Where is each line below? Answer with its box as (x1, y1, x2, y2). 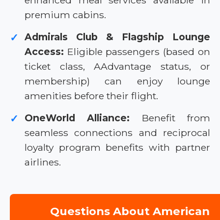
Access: (25, 46, 64, 58)
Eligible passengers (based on (64, 46, 210, 58)
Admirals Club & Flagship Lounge (25, 31, 210, 43)
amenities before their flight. (25, 90, 158, 102)
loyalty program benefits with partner (25, 141, 210, 154)
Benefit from (130, 112, 211, 124)
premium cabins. (25, 9, 106, 21)
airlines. (25, 156, 61, 168)
